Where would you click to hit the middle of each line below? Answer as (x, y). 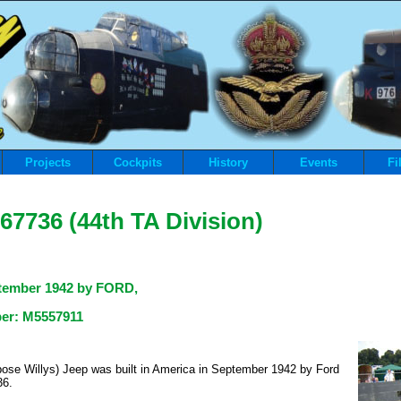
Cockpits (138, 162)
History (228, 162)
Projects (47, 162)
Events (319, 162)
